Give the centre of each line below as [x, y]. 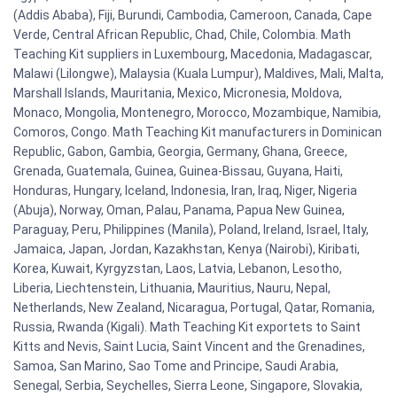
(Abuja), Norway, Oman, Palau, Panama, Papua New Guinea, [179, 210]
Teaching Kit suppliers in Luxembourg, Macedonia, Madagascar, [193, 54]
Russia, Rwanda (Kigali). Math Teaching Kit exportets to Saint [187, 327]
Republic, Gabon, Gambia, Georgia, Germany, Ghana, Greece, [180, 152]
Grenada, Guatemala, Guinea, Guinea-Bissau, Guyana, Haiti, [178, 171]
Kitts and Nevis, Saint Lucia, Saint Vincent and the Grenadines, [189, 347]
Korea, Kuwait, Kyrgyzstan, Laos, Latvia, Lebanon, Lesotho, [178, 269]
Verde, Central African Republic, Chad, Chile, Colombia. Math [182, 35]
